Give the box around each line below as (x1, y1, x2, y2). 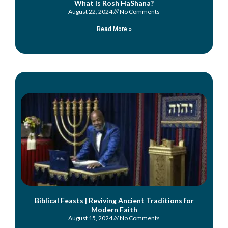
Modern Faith (91, 205, 137, 214)
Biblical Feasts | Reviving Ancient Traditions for (34, 195, 194, 205)
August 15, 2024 (68, 214, 113, 222)
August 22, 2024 (68, 7, 113, 15)
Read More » (96, 25, 132, 33)
